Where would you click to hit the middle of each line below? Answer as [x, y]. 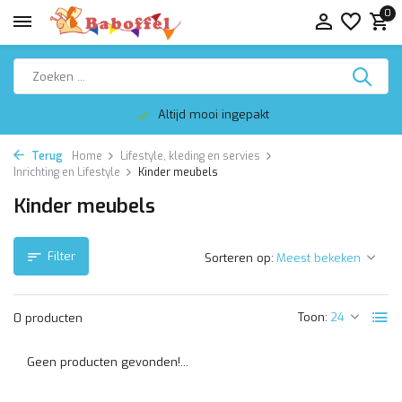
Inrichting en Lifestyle [67, 172]
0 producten [48, 318]
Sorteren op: [239, 258]
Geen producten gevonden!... [108, 362]
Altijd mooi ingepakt [211, 114]
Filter [61, 256]
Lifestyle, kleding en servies [190, 156]
